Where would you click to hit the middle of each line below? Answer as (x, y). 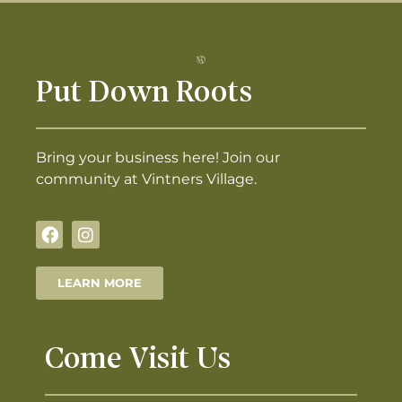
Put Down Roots (144, 93)
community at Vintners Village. (146, 179)
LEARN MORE (100, 282)
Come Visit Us (138, 360)
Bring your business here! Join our (158, 157)
